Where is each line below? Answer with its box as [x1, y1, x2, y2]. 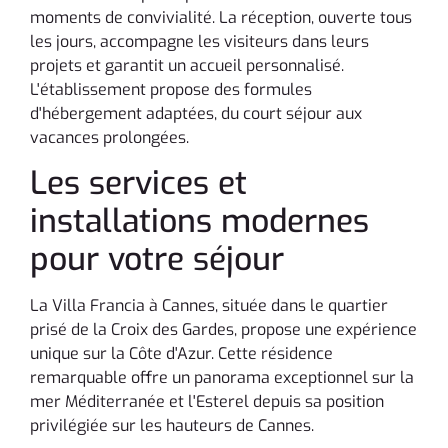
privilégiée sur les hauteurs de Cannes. [30, 415, 314, 437]
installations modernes [30, 200, 369, 243]
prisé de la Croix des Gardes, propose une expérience [30, 319, 417, 341]
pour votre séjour [30, 238, 284, 281]
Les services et [30, 162, 247, 205]
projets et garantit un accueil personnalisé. [30, 55, 344, 77]
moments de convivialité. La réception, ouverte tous [30, 7, 412, 29]
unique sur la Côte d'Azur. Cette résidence [30, 343, 333, 365]
